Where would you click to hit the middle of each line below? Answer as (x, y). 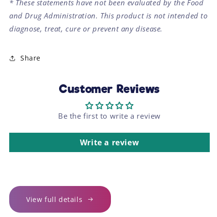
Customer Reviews (109, 89)
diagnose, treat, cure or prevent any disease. (86, 28)
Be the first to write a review (109, 116)
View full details (54, 199)
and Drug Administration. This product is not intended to (108, 15)
